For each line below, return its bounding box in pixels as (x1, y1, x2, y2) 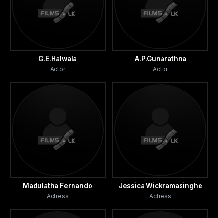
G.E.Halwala (38, 54, 77, 63)
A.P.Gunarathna (134, 54, 186, 63)
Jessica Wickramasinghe (118, 182, 202, 190)
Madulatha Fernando (23, 182, 92, 190)
